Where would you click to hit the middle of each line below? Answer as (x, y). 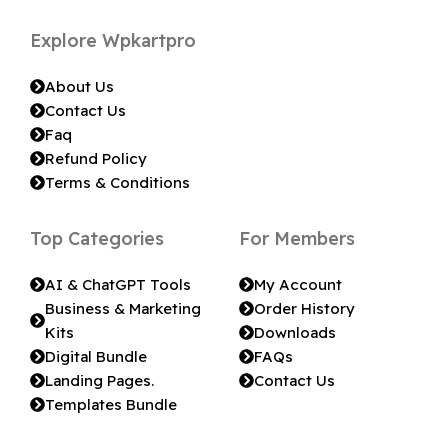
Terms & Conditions (117, 182)
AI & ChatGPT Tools (118, 284)
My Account (298, 284)
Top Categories (97, 238)
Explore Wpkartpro (113, 40)
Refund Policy (96, 158)
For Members (297, 238)
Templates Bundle (111, 404)
